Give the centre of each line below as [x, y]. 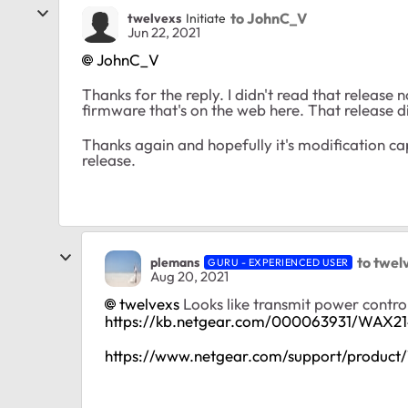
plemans [175, 262]
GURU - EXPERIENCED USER [278, 262]
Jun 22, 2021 [164, 32]
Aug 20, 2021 [189, 276]
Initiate [206, 18]
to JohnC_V [269, 18]
